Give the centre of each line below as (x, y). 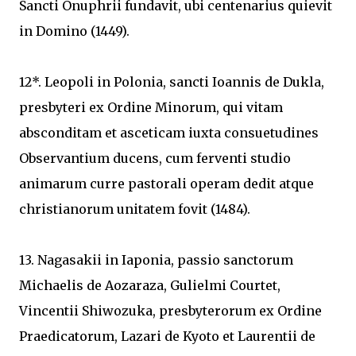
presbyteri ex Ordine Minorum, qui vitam (151, 107)
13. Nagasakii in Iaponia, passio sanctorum (156, 260)
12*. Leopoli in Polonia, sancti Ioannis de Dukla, (172, 82)
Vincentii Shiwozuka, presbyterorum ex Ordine (170, 311)
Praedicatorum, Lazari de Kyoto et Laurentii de (167, 336)
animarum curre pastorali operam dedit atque (166, 184)
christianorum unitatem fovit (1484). (136, 209)
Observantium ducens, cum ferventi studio (155, 158)
